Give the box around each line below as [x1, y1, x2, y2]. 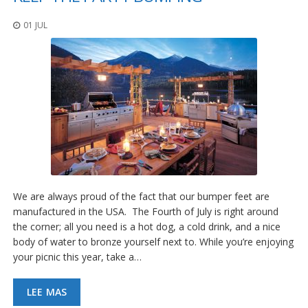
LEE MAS [27, 285, 67, 298]
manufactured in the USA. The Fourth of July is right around [13, 204, 278, 218]
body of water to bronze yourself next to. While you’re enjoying [13, 234, 294, 248]
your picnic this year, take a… [13, 250, 142, 263]
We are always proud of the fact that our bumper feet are [13, 189, 269, 203]
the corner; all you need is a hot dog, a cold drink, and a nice [13, 219, 280, 233]
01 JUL [23, 19, 47, 31]
